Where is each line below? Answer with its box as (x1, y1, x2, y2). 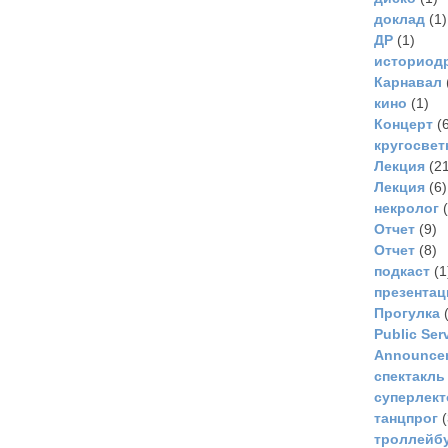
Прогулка (374, 305, 440, 322)
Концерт (374, 116, 433, 133)
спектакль (374, 368, 445, 385)
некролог (374, 200, 439, 217)
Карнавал (374, 74, 442, 91)
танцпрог (374, 410, 438, 427)
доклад (374, 11, 425, 28)
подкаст (374, 263, 430, 280)
